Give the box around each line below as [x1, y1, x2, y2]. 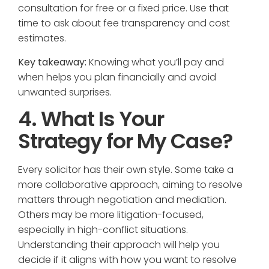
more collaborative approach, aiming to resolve [18, 177, 243, 192]
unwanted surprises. [18, 85, 112, 99]
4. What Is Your [18, 104, 164, 133]
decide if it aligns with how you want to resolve [18, 252, 237, 267]
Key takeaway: [18, 55, 86, 69]
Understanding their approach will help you [18, 237, 220, 252]
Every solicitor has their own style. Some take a [18, 162, 234, 177]
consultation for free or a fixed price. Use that [18, 1, 229, 16]
